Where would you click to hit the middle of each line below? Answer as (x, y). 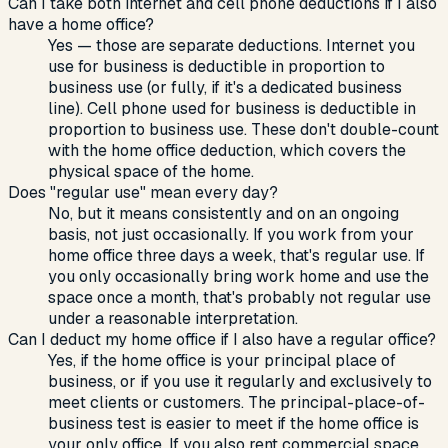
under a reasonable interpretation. (173, 319)
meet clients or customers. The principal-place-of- (236, 403)
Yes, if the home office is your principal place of (222, 361)
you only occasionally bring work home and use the (238, 277)
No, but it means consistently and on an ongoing (223, 214)
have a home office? (81, 25)
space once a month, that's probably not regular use (239, 298)
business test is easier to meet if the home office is (233, 424)
